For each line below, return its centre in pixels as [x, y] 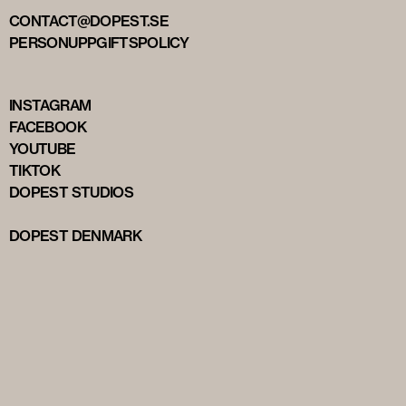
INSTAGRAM [50, 106]
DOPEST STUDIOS [72, 193]
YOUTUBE [43, 149]
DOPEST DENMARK [76, 236]
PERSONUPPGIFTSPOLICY [99, 43]
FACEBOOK [48, 127]
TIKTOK [35, 171]
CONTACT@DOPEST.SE [89, 21]
